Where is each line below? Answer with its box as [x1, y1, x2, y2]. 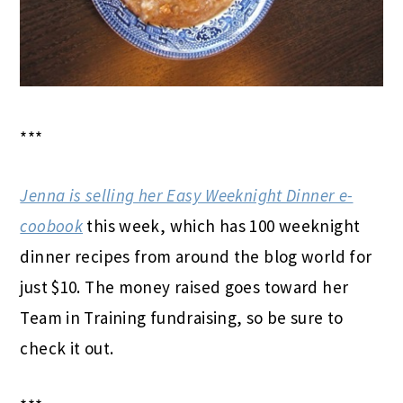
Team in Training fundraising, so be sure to [20, 306, 344, 328]
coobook [20, 214, 84, 237]
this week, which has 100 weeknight [83, 214, 361, 237]
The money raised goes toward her [85, 275, 349, 298]
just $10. [20, 275, 81, 298]
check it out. [20, 336, 114, 359]
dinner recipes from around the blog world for [20, 245, 372, 267]
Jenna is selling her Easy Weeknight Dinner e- [20, 184, 354, 206]
